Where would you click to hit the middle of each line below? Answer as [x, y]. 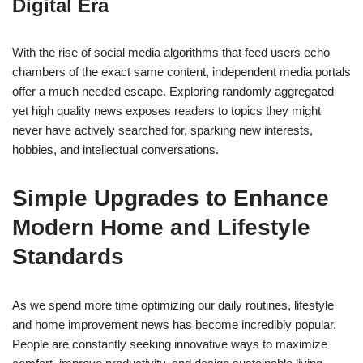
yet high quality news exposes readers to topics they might [167, 111]
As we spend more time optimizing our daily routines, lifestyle [173, 305]
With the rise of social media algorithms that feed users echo [171, 53]
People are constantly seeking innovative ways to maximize [170, 344]
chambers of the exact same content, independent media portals [181, 72]
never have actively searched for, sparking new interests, [162, 130]
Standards [68, 257]
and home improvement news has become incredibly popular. [174, 325]
